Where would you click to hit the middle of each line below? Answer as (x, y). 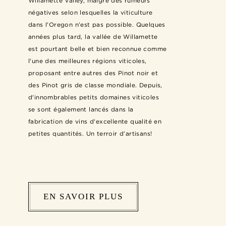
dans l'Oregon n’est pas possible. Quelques (97, 24)
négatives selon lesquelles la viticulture (91, 12)
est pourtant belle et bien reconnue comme (98, 48)
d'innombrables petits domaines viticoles (94, 97)
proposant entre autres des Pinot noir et (93, 73)
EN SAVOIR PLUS (83, 196)
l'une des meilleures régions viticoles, (88, 61)
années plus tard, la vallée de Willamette (93, 36)
